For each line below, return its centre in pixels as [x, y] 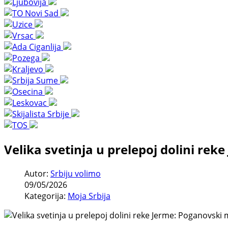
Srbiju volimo [76, 173]
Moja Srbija [89, 196]
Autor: [37, 173]
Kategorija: [46, 196]
